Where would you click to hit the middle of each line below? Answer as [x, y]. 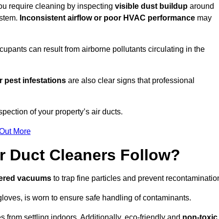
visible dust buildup [151, 6]
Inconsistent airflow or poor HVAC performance [107, 18]
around [201, 6]
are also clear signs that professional [130, 81]
